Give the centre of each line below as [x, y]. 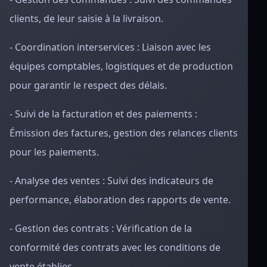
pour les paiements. [54, 152]
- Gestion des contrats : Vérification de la [101, 228]
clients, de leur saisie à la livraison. [86, 18]
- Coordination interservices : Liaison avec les [110, 47]
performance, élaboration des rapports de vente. [120, 200]
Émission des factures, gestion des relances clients [124, 133]
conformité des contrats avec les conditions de [115, 247]
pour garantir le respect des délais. [88, 85]
